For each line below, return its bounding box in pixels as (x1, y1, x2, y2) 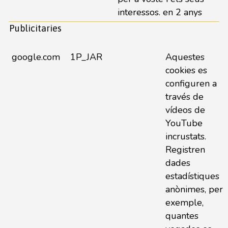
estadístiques (165, 170, 219, 182)
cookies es (165, 64, 207, 76)
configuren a (165, 77, 217, 90)
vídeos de (165, 104, 205, 116)
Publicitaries (9, 23, 62, 34)
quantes (165, 210, 198, 222)
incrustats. (165, 130, 206, 142)
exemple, (165, 196, 204, 209)
